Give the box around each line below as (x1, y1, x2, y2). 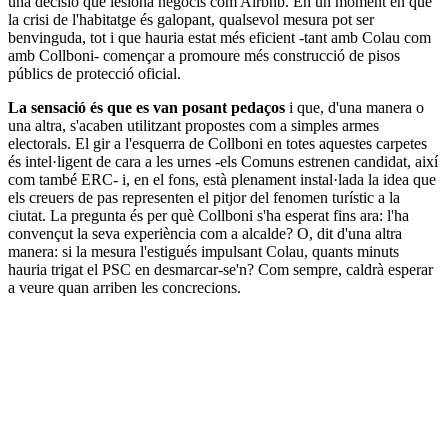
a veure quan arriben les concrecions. (8, 278, 245, 296)
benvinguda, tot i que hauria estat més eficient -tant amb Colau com (8, 28, 431, 46)
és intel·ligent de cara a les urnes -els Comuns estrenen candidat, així (8, 152, 438, 170)
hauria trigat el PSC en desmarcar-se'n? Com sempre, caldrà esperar (8, 260, 433, 278)
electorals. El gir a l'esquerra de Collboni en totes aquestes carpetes (8, 134, 427, 152)
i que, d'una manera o (285, 98, 424, 116)
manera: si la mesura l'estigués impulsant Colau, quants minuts (8, 242, 399, 260)
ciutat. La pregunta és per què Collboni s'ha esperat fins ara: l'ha (8, 206, 409, 224)
